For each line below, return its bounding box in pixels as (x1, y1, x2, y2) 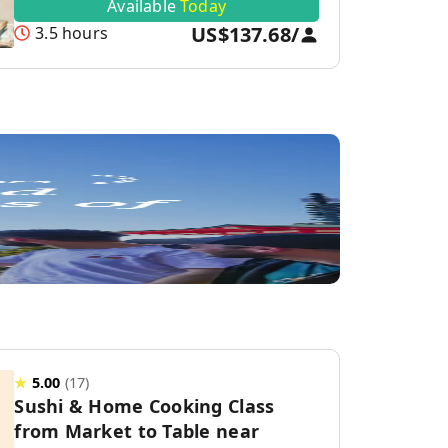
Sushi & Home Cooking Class (14, 394, 275, 418)
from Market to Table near (14, 419, 260, 443)
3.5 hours (35, 22, 108, 44)
